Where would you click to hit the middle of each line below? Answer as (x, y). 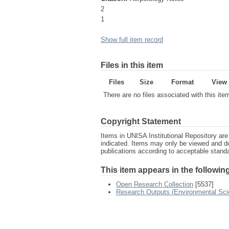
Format (182, 82)
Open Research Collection (155, 184)
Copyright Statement (141, 121)
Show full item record (132, 40)
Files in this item (132, 65)
